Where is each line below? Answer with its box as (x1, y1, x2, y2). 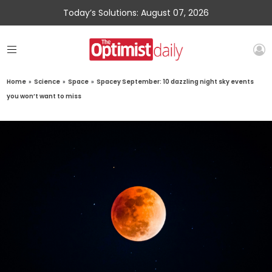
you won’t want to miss (7, 92, 82, 101)
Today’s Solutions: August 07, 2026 (63, 7, 209, 19)
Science (34, 77, 61, 87)
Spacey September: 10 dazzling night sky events (97, 77, 254, 87)
